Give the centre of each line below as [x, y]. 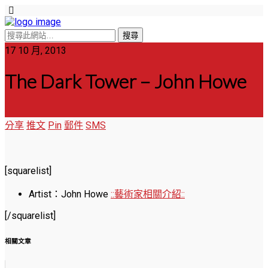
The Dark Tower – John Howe [126, 81]
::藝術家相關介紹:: [148, 194]
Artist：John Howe [70, 194]
